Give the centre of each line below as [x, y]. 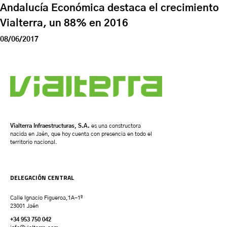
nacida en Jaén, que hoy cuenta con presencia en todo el [81, 134]
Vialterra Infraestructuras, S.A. [50, 126]
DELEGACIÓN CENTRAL [42, 177]
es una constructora [115, 126]
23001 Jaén [24, 206]
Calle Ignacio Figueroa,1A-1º [46, 198]
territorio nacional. [34, 142]
